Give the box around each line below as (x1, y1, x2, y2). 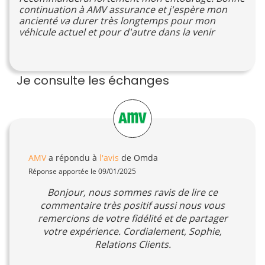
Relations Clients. (94, 237, 171, 251)
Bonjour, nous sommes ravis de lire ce (47, 185, 218, 199)
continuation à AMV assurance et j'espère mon (19, 3, 227, 17)
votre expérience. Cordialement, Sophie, (43, 224, 222, 238)
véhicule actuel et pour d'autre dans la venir (19, 25, 215, 39)
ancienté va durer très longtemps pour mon (19, 14, 215, 28)
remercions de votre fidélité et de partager (37, 211, 228, 225)
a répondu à (46, 151, 99, 163)
